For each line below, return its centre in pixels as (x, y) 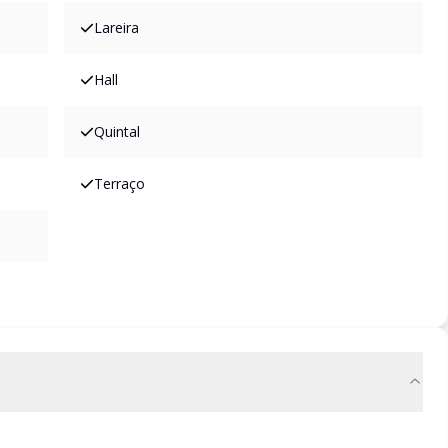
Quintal (117, 131)
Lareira (116, 27)
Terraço (119, 183)
